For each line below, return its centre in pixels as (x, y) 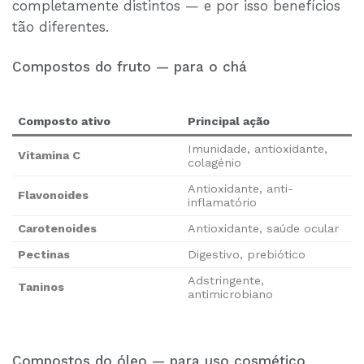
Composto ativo (65, 122)
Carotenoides (58, 229)
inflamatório (223, 203)
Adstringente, (226, 281)
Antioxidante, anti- (241, 189)
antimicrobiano (231, 295)
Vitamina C (50, 156)
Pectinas (44, 255)
